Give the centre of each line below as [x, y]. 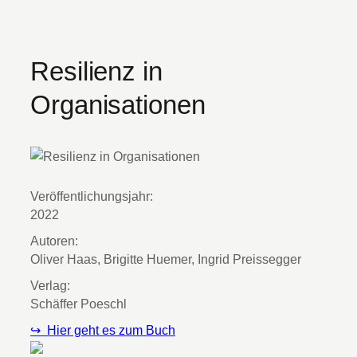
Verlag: [50, 285]
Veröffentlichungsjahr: [92, 196]
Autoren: [54, 241]
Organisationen [118, 104]
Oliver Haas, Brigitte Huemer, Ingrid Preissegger [166, 259]
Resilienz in [96, 71]
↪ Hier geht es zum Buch [103, 330]
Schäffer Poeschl [78, 304]
